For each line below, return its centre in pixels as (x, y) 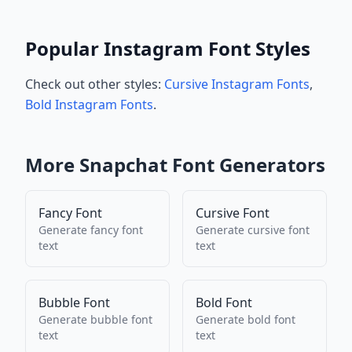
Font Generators (246, 165)
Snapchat (123, 165)
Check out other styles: (95, 84)
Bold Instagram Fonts (89, 104)
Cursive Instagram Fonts (237, 84)
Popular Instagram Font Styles (168, 48)
